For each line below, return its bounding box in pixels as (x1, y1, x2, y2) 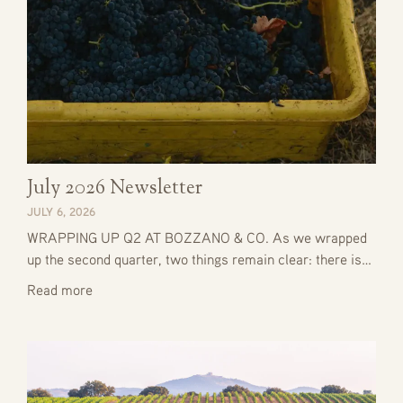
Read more (27, 281, 93, 300)
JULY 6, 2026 (27, 204, 95, 219)
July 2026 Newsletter (27, 175, 202, 204)
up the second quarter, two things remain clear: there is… (27, 250, 372, 269)
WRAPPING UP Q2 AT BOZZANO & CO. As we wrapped (27, 228, 367, 247)
